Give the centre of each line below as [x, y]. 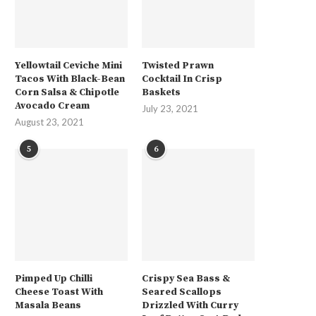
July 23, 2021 [170, 108]
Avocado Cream [52, 105]
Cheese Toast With [59, 292]
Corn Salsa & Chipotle [67, 92]
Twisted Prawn [178, 65]
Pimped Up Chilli [54, 279]
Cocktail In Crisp [182, 79]
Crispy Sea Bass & [186, 279]
